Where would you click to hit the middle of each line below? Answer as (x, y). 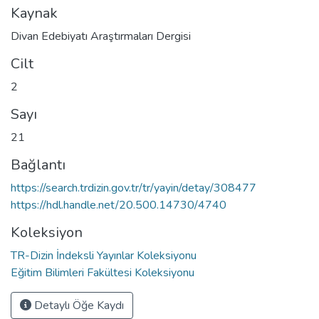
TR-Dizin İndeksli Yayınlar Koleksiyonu (104, 255)
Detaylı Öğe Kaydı (78, 305)
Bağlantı (38, 164)
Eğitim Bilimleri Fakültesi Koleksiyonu (103, 272)
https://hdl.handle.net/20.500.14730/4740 (119, 205)
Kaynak (34, 13)
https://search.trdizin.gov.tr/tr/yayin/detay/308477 (134, 188)
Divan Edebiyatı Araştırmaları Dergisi (101, 36)
